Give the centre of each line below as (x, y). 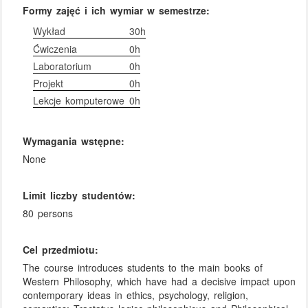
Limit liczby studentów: (79, 196)
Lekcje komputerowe (79, 101)
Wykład (49, 31)
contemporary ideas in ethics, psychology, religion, (136, 295)
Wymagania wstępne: (74, 141)
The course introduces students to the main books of (143, 267)
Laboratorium (63, 66)
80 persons (48, 213)
